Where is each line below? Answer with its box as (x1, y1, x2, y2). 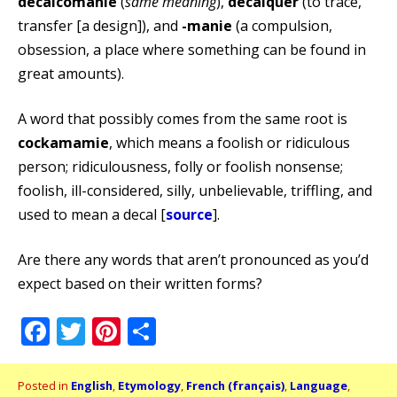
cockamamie (18, 132, 109, 152)
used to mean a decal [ (18, 204, 166, 224)
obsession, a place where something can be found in (18, 39, 366, 59)
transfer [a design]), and (18, 15, 182, 35)
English (71, 377, 113, 393)
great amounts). (18, 63, 124, 83)
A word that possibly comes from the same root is (18, 108, 347, 128)
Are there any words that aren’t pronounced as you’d (18, 249, 369, 269)
